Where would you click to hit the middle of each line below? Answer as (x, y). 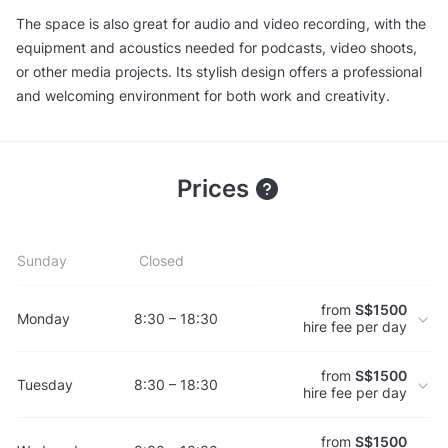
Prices (216, 189)
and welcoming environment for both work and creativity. (203, 95)
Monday (43, 318)
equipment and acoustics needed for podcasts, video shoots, (216, 47)
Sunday (42, 261)
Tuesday (45, 384)
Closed (161, 261)
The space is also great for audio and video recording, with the (221, 23)
